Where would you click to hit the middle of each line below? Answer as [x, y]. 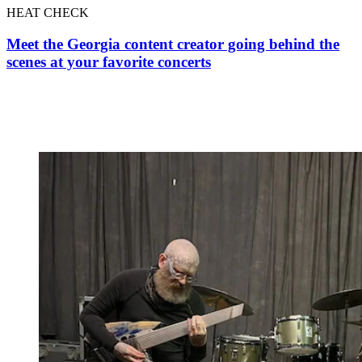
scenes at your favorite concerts [109, 61]
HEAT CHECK [48, 13]
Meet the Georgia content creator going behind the [173, 44]
